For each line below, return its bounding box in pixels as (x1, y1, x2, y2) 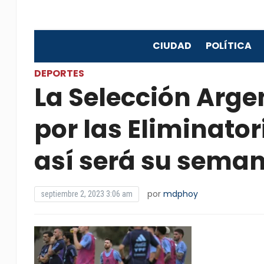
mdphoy (163, 188, 198, 200)
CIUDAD (152, 39, 192, 52)
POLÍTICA (205, 39, 252, 52)
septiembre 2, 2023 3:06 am (40, 189, 133, 199)
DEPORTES (34, 67, 84, 80)
